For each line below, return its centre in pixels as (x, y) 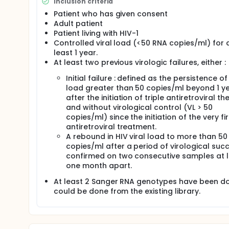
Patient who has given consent (111, 14)
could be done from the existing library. (127, 191)
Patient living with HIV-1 (96, 33)
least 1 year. (76, 53)
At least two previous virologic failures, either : (140, 62)
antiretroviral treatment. (111, 127)
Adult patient (78, 24)
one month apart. (99, 166)
